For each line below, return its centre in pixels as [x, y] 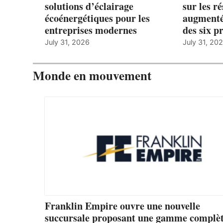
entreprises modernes [91, 30]
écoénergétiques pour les [97, 18]
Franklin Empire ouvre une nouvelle [122, 206]
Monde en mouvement [92, 75]
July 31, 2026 [67, 42]
